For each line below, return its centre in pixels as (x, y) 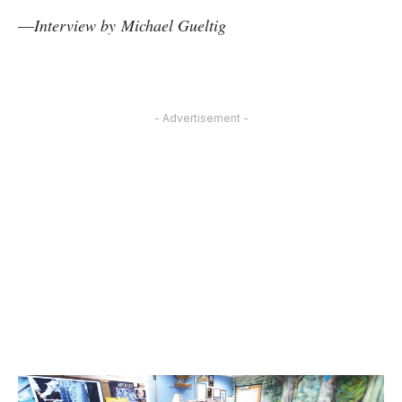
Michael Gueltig (174, 26)
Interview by (75, 26)
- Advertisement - (201, 118)
